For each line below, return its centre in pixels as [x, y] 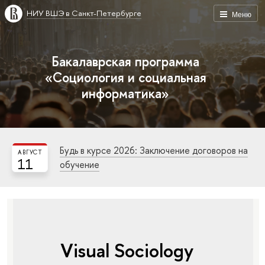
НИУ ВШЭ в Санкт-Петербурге [84, 13]
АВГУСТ [30, 152]
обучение [80, 164]
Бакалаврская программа [126, 61]
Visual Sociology [127, 251]
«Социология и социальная [125, 77]
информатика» [126, 93]
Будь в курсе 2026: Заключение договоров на [154, 150]
